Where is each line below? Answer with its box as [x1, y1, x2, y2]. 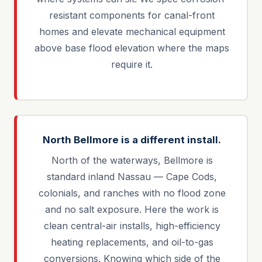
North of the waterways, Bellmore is [51, 154, 213, 166]
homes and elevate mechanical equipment [39, 26, 225, 37]
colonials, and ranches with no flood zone [38, 187, 226, 199]
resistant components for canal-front [49, 9, 215, 21]
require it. [111, 58, 153, 70]
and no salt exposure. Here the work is [45, 204, 219, 215]
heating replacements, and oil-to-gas [50, 236, 213, 248]
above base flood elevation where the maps [35, 42, 229, 54]
